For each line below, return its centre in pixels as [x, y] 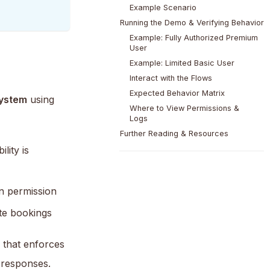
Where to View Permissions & [184, 108]
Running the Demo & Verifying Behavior [192, 23]
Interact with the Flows [171, 78]
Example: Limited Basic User [182, 63]
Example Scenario [163, 8]
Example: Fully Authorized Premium [193, 38]
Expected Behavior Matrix [177, 93]
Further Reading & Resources [174, 134]
